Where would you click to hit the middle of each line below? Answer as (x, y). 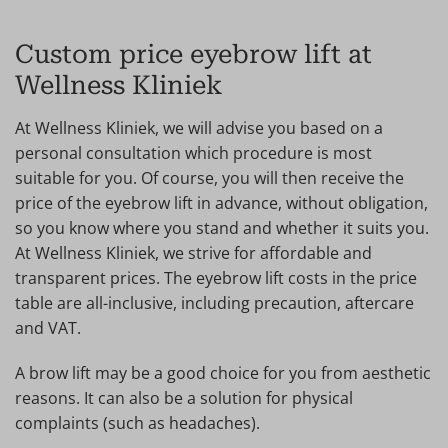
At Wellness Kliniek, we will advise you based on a (199, 128)
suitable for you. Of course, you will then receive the (209, 178)
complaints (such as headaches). (137, 423)
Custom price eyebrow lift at (193, 54)
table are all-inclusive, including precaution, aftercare (214, 303)
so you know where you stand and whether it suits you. (222, 228)
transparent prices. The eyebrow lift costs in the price (216, 278)
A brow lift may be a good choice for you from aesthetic (223, 373)
